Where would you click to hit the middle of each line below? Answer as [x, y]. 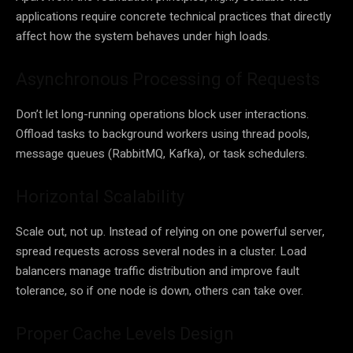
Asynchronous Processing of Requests [168, 79]
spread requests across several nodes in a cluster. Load [161, 251]
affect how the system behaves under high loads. [143, 36]
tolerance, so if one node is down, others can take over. [160, 290]
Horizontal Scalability [100, 196]
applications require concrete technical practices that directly [173, 16]
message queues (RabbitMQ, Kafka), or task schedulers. [162, 153]
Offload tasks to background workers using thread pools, [163, 134]
